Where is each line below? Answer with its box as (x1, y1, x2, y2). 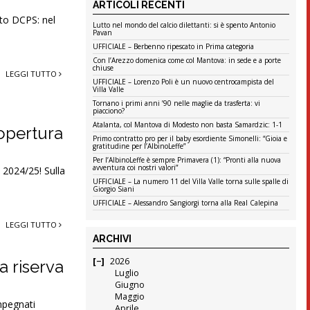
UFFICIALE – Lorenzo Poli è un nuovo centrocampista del (93, 77, 275, 87)
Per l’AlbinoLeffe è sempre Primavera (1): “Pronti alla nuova (93, 155, 282, 165)
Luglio (114, 267, 139, 280)
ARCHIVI (93, 233, 132, 245)
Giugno (114, 279, 145, 291)
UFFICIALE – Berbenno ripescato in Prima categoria (93, 42, 255, 52)
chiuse (93, 63, 114, 73)
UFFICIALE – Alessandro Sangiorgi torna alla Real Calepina (93, 198, 279, 208)
